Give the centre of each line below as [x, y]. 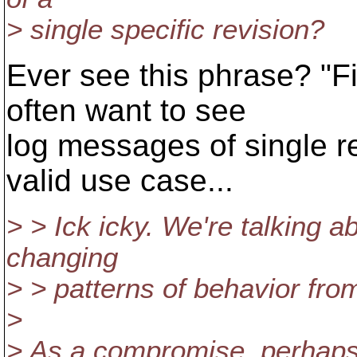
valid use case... [120, 180]
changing [62, 257]
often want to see [126, 110]
